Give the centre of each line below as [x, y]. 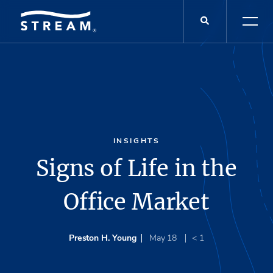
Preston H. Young [102, 238]
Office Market [136, 202]
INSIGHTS [136, 141]
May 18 [164, 238]
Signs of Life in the [136, 168]
